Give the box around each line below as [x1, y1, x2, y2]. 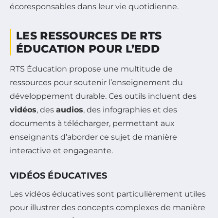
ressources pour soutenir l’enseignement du [10, 78, 183, 88]
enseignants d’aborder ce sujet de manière [10, 132, 177, 142]
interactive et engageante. [10, 146, 113, 156]
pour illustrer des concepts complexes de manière [10, 203, 205, 213]
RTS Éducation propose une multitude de [10, 64, 173, 74]
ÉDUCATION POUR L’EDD [16, 42, 160, 56]
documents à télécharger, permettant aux [10, 119, 175, 128]
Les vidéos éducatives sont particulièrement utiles [10, 189, 206, 199]
